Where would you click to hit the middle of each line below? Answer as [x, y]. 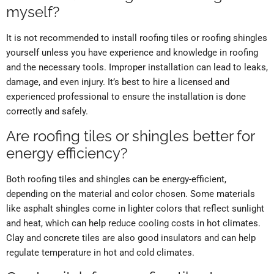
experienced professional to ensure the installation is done [126, 97]
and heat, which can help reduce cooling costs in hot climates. [133, 224]
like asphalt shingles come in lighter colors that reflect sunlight [135, 209]
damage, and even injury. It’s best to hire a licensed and [118, 82]
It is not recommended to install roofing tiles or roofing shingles [137, 38]
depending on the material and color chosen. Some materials [131, 194]
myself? [33, 12]
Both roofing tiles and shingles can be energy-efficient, [116, 180]
